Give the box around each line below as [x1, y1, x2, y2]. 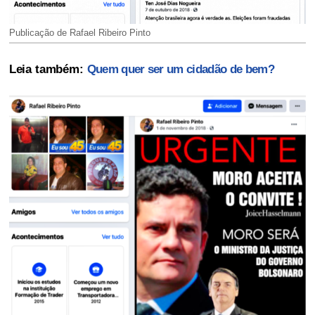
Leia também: [8, 63, 87, 77]
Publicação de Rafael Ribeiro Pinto [8, 27, 150, 39]
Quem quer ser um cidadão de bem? [86, 63, 274, 77]
